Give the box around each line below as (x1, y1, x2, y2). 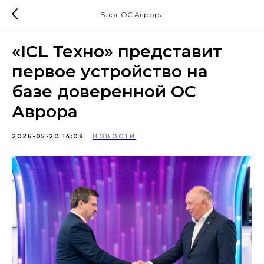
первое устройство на (12, 61, 208, 81)
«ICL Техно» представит (12, 41, 222, 61)
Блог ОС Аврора (100, 10, 164, 19)
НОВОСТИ (93, 133, 136, 140)
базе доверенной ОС (12, 81, 196, 101)
